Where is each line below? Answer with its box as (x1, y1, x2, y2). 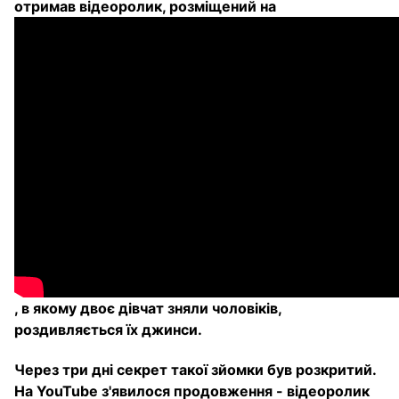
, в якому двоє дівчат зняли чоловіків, (14, 299, 281, 318)
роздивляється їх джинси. (14, 321, 202, 339)
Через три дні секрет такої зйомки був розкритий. (14, 361, 376, 379)
